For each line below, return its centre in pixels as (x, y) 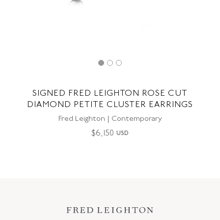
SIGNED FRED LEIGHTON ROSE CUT (110, 94)
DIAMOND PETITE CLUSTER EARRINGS (110, 105)
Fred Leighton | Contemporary (110, 119)
